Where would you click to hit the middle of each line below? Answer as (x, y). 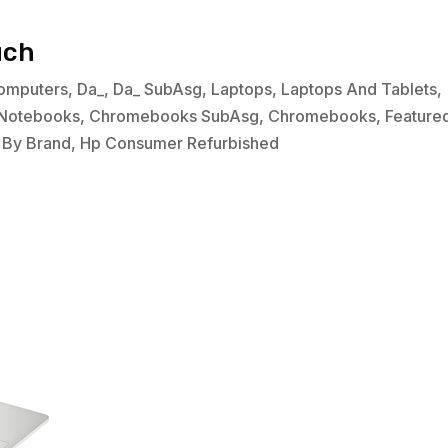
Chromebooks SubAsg (174, 116)
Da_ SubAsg (158, 89)
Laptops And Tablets (359, 89)
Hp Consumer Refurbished (180, 143)
